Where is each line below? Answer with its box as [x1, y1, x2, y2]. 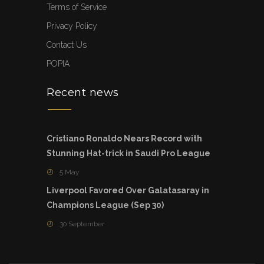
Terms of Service [47, 2, 107, 12]
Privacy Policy [47, 21, 97, 31]
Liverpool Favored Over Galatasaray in [47, 186, 209, 196]
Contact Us [47, 40, 87, 50]
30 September [60, 220, 104, 229]
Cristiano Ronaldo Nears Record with [47, 134, 202, 144]
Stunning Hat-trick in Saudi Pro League [47, 148, 210, 159]
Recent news [47, 86, 119, 100]
